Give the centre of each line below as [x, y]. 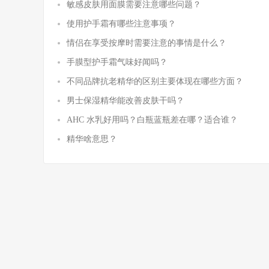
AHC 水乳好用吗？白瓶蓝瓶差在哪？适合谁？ [152, 120]
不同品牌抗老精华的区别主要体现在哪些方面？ [155, 81]
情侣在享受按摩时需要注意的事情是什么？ [147, 43]
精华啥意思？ [92, 139]
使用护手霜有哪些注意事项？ [121, 24]
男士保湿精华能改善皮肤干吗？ [125, 101]
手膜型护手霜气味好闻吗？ [117, 62]
